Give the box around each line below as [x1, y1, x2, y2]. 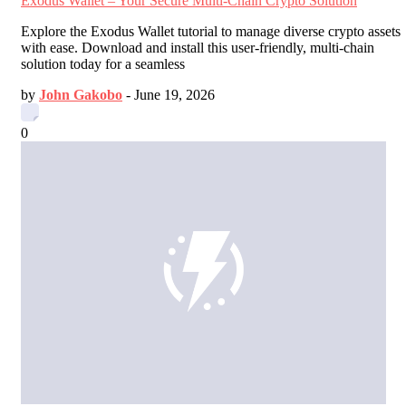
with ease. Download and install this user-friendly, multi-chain [21, 39, 374, 55]
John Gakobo [39, 86, 122, 102]
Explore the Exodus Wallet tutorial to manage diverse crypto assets [21, 23, 401, 39]
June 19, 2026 [134, 86, 215, 102]
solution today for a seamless [21, 55, 185, 72]
